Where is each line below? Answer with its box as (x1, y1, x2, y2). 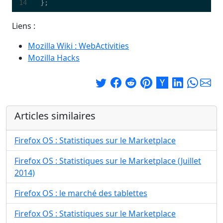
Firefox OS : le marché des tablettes (14, 188, 147, 199)
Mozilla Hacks (28, 52, 80, 63)
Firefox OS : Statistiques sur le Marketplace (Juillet (14, 155, 201, 167)
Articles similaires (14, 109, 96, 123)
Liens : (12, 20, 35, 31)
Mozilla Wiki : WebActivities (28, 40, 129, 51)
